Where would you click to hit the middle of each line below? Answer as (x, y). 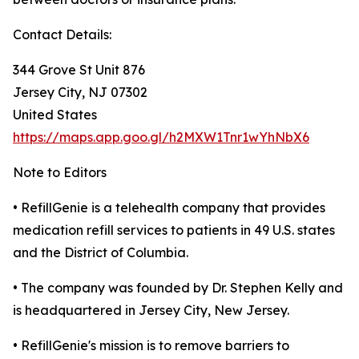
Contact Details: (62, 35)
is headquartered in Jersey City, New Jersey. (151, 311)
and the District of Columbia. (101, 253)
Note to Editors (60, 173)
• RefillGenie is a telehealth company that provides (169, 208)
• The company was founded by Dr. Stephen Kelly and (178, 288)
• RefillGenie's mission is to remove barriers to (151, 346)
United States (55, 115)
